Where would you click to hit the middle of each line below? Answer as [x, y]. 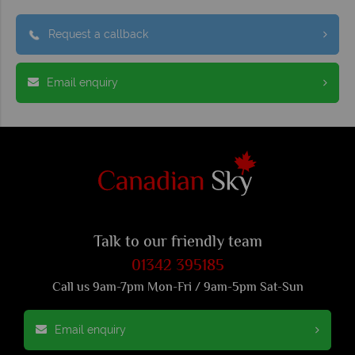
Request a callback [98, 34]
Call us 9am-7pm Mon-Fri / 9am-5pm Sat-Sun [177, 288]
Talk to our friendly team [177, 242]
